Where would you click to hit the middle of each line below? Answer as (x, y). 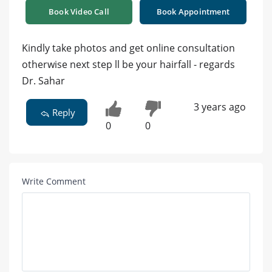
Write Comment (54, 182)
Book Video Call (79, 12)
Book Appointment (193, 12)
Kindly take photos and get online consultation (128, 48)
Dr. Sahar (43, 81)
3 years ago (219, 107)
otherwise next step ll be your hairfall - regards (128, 65)
